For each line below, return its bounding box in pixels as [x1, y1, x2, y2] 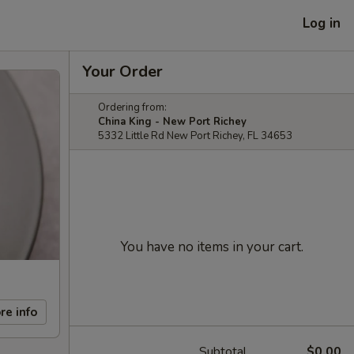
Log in [303, 13, 341, 32]
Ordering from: [98, 100, 167, 115]
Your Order [82, 61, 163, 82]
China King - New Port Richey [98, 115, 247, 129]
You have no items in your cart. [120, 238, 303, 256]
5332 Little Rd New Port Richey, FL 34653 [98, 129, 292, 143]
